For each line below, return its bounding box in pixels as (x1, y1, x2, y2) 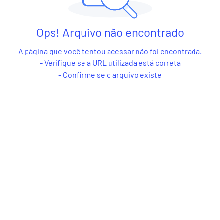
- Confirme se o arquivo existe (58, 69, 162, 79)
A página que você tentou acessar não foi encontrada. (18, 46, 202, 55)
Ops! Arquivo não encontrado (36, 25, 184, 39)
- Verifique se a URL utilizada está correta (39, 57, 181, 67)
